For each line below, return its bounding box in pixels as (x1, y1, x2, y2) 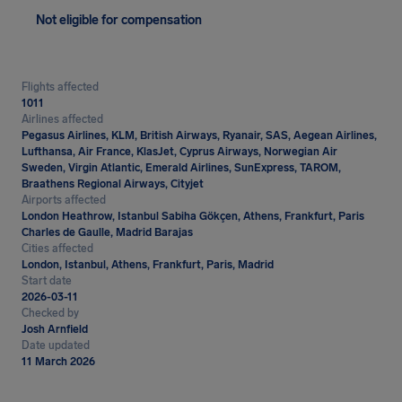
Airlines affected (22, 113, 103, 126)
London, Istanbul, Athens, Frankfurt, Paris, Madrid (22, 258, 274, 271)
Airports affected (22, 194, 106, 206)
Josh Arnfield (22, 323, 88, 336)
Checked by (22, 307, 79, 319)
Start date (22, 275, 72, 287)
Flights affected (22, 81, 99, 93)
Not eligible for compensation (36, 13, 202, 28)
